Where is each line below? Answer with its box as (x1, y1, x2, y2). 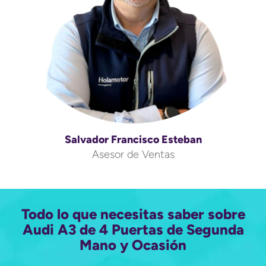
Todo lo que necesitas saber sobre (21, 205, 245, 223)
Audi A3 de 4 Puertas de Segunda (22, 221, 244, 238)
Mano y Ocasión (80, 236, 186, 254)
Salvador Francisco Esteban (64, 133, 202, 146)
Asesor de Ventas (91, 148, 175, 161)
